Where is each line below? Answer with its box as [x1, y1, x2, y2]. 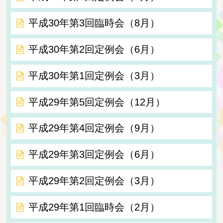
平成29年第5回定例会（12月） [28, 96, 165, 108]
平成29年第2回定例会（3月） [28, 175, 160, 187]
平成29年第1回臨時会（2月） [28, 201, 160, 213]
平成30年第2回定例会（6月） [28, 44, 160, 55]
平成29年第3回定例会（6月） [28, 149, 160, 160]
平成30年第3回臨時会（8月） [28, 17, 160, 29]
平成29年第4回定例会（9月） [28, 122, 160, 134]
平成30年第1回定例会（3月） [28, 70, 160, 81]
